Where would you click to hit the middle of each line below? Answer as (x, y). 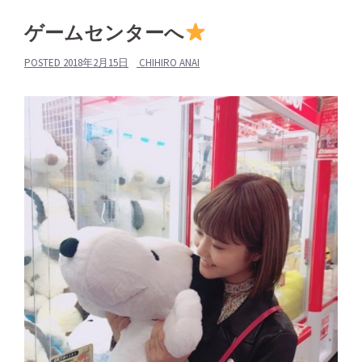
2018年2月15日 (96, 63)
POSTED (44, 63)
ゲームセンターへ (104, 33)
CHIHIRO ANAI (169, 63)
